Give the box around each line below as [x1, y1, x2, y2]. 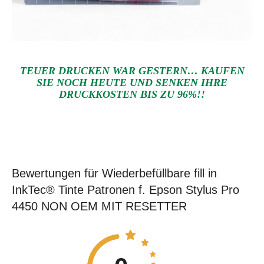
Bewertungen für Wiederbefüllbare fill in [12, 167, 217, 180]
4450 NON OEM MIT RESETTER [12, 200, 187, 213]
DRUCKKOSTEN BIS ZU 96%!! [59, 88, 205, 101]
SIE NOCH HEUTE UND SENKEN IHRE [37, 77, 227, 89]
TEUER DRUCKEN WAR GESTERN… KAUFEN [19, 65, 245, 77]
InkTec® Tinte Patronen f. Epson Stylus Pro [12, 183, 239, 197]
